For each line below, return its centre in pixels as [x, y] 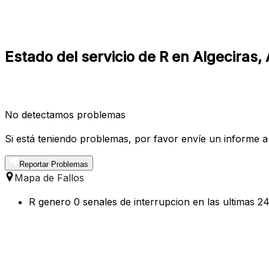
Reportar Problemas [54, 164]
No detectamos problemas [65, 114]
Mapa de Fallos [49, 177]
